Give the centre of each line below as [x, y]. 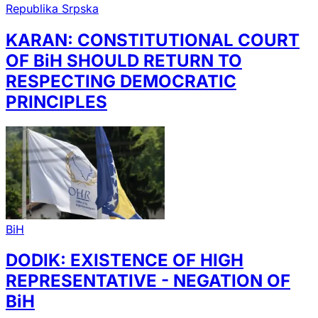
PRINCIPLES [56, 102]
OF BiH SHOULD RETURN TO [124, 61]
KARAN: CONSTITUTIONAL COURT [153, 40]
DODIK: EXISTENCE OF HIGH [125, 261]
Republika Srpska [52, 9]
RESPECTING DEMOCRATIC [121, 82]
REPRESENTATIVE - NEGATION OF [148, 281]
